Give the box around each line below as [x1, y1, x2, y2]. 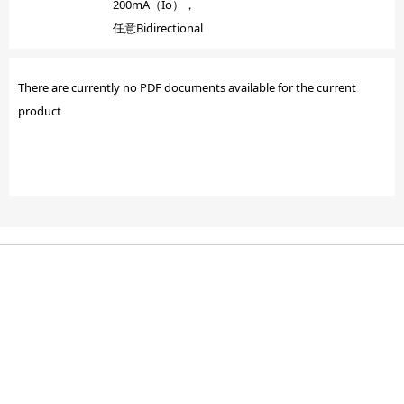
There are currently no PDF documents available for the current [18, 79, 356, 96]
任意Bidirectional [112, 20, 203, 36]
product [18, 103, 61, 119]
